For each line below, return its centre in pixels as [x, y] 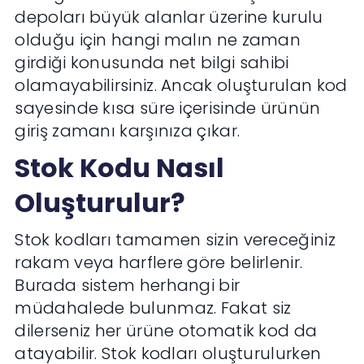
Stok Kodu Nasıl [120, 168]
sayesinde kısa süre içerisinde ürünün [168, 108]
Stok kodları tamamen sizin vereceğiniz [175, 240]
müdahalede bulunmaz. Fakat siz [153, 308]
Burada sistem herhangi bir [128, 286]
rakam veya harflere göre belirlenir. [159, 263]
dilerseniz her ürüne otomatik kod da [166, 331]
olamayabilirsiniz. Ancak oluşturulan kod [181, 86]
